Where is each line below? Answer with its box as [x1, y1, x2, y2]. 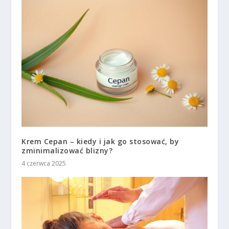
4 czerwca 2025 [21, 158, 66, 168]
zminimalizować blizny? [21, 145, 113, 155]
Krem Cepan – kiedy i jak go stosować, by [21, 136, 179, 146]
